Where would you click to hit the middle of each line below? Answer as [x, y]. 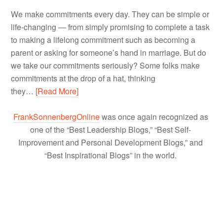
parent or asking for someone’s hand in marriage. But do [109, 52]
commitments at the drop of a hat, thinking [83, 78]
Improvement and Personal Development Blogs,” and [110, 142]
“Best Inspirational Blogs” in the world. [110, 155]
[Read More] [57, 91]
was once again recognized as [154, 116]
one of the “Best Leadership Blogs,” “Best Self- [110, 129]
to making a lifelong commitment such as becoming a [103, 39]
